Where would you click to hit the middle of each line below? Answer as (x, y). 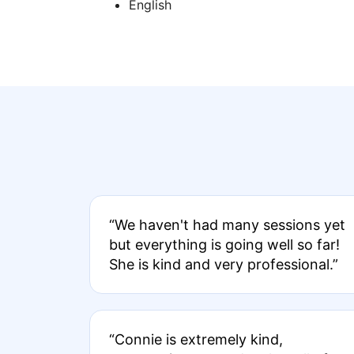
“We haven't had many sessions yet (227, 225)
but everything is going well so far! (224, 245)
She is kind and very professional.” (224, 264)
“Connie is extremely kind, (196, 339)
